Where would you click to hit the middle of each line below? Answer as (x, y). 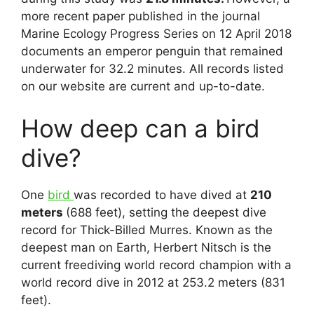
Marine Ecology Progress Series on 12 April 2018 (156, 34)
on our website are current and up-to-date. (143, 86)
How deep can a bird (141, 128)
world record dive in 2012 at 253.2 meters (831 (153, 282)
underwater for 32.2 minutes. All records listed (152, 69)
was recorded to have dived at (162, 194)
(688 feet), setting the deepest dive (166, 212)
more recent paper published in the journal (141, 16)
